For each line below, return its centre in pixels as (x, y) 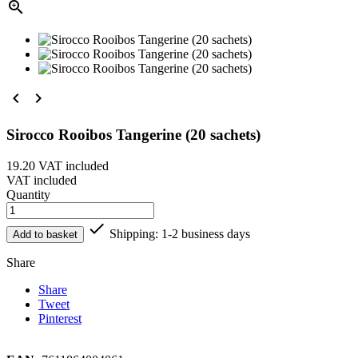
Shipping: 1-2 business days (178, 233)
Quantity (28, 194)
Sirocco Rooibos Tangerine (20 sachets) (133, 135)
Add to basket (45, 234)
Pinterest (60, 318)
